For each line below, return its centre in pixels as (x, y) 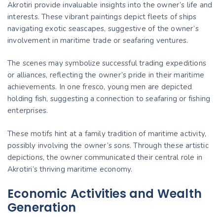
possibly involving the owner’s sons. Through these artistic (108, 145)
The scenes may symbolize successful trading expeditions (107, 63)
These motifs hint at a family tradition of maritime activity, (107, 133)
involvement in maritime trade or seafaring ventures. (98, 40)
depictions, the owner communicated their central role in (105, 157)
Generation (42, 207)
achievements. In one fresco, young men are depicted (100, 87)
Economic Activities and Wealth (105, 193)
